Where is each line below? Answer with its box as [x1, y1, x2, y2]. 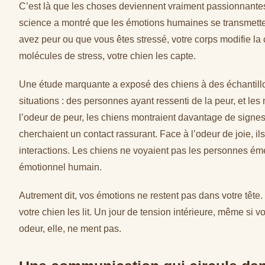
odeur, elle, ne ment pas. [19, 223, 121, 234]
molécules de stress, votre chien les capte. [19, 50, 196, 62]
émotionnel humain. [19, 161, 102, 173]
